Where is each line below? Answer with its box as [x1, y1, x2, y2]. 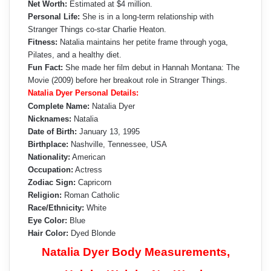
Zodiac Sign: [28, 178, 76, 188]
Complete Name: [28, 102, 90, 111]
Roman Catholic [62, 191, 120, 200]
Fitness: [28, 38, 57, 47]
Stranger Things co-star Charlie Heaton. [28, 25, 166, 34]
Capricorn [76, 178, 111, 188]
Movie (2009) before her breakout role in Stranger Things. [28, 76, 227, 85]
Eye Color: [28, 216, 67, 226]
